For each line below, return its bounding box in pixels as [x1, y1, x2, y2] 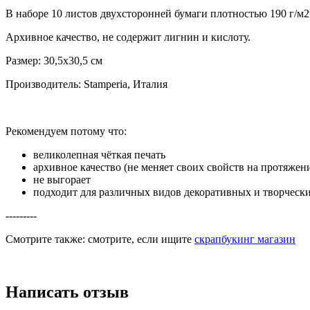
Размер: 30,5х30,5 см [6, 55, 102, 67]
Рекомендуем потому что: [6, 125, 127, 138]
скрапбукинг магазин [194, 233, 295, 246]
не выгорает [33, 174, 91, 186]
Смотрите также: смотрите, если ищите [6, 233, 194, 246]
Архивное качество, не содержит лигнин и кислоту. [6, 31, 250, 44]
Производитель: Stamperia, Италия [6, 78, 167, 91]
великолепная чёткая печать [33, 149, 165, 161]
